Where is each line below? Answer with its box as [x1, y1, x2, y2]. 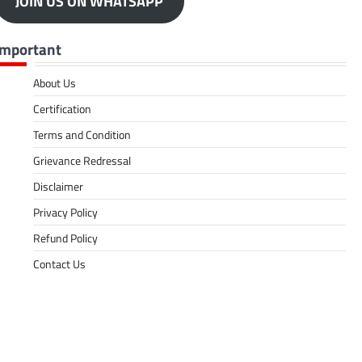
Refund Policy [33, 229, 99, 246]
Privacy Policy [33, 203, 99, 221]
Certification [33, 99, 92, 117]
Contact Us [33, 255, 86, 272]
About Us [33, 74, 77, 91]
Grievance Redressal [33, 151, 132, 169]
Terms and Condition [33, 125, 132, 143]
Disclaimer [33, 177, 84, 195]
